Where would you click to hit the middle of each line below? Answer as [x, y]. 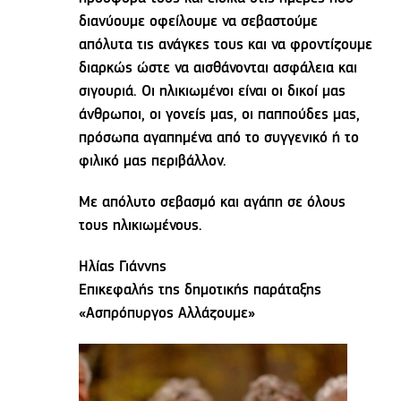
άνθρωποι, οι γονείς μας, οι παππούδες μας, [220, 115]
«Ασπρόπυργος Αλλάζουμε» [167, 314]
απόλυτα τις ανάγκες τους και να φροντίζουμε [226, 46]
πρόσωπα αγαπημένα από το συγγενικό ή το [219, 139]
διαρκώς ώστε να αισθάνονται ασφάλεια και [218, 69]
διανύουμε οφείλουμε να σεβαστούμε [199, 22]
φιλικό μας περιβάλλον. [153, 162]
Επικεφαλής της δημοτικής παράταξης [200, 291]
